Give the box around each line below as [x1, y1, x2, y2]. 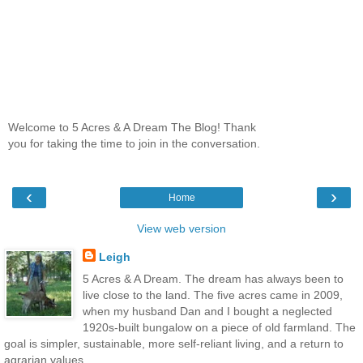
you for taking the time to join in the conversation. [8, 136, 260, 150]
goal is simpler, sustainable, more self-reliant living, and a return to [4, 337, 344, 351]
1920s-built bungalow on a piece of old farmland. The [82, 321, 356, 335]
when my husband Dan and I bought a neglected [82, 305, 332, 318]
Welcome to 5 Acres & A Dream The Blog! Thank [8, 120, 256, 134]
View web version [137, 221, 226, 235]
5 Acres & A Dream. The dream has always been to [82, 272, 344, 286]
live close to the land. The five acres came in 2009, [82, 288, 343, 302]
